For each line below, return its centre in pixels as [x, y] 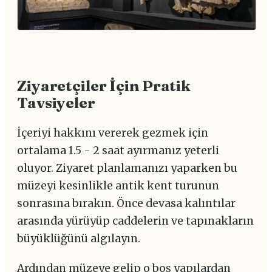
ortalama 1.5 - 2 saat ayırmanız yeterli [118, 150]
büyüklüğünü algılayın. [79, 238]
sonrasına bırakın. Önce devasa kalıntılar [126, 203]
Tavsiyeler [56, 102]
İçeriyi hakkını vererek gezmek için [113, 133]
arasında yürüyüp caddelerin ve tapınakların [135, 221]
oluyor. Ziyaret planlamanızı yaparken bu [127, 168]
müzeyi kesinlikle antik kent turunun [118, 185]
